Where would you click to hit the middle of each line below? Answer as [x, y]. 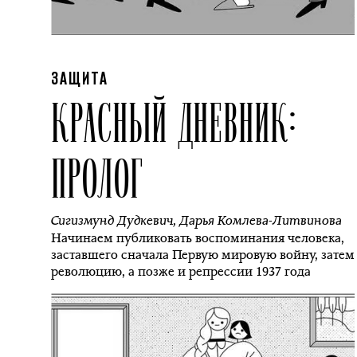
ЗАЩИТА [80, 80]
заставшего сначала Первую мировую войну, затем [203, 255]
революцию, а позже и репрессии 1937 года [181, 271]
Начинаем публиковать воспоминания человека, [198, 238]
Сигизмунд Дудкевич [112, 220]
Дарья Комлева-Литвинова [261, 220]
